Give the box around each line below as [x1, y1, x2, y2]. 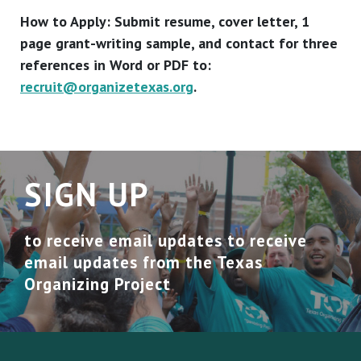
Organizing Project [24, 273, 171, 296]
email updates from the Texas [24, 251, 263, 274]
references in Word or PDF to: [20, 56, 211, 75]
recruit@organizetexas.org [20, 77, 193, 97]
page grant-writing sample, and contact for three [20, 34, 338, 53]
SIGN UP [24, 173, 149, 216]
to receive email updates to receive [24, 230, 307, 252]
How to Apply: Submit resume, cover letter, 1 [20, 12, 309, 31]
